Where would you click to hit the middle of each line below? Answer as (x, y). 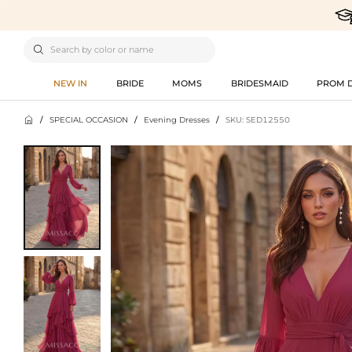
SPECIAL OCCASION (89, 119)
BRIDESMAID (259, 83)
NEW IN (71, 83)
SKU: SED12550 (258, 119)
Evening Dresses (177, 119)
